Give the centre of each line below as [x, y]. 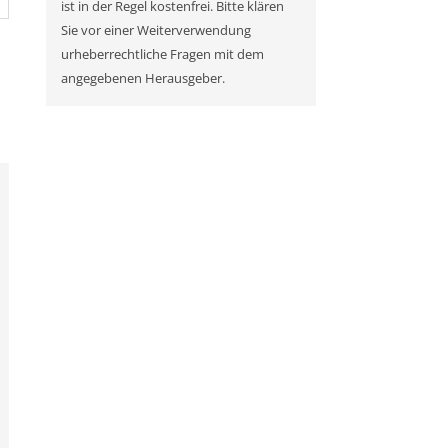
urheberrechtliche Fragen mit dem [162, 54]
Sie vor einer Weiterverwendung [156, 30]
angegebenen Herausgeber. [143, 78]
